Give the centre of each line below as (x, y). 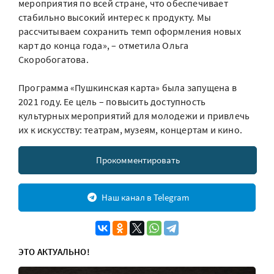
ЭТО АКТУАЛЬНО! (54, 252)
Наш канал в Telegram (145, 197)
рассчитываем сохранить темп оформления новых (130, 31)
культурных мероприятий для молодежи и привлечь (134, 116)
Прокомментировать (138, 160)
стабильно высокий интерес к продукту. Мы (115, 17)
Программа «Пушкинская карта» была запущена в (128, 87)
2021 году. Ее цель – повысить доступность (112, 102)
